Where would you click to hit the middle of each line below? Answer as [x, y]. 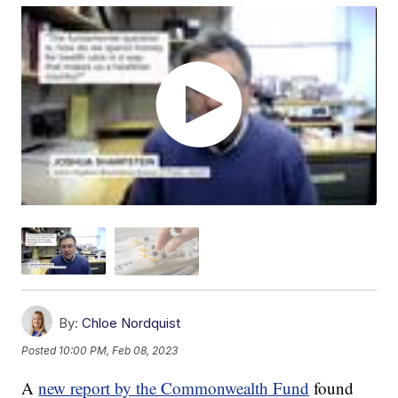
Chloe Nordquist [131, 322]
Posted [40, 351]
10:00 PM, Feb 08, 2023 [119, 351]
